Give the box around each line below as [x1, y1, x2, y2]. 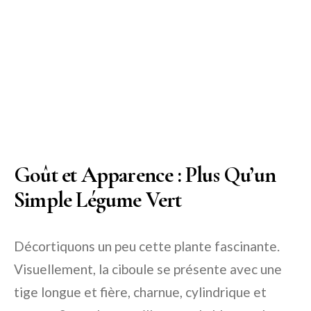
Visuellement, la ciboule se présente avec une [14, 261, 282, 277]
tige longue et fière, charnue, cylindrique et [14, 284, 267, 300]
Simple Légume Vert [14, 186, 182, 213]
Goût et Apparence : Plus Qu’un [14, 161, 276, 188]
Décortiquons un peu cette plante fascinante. [14, 238, 280, 254]
